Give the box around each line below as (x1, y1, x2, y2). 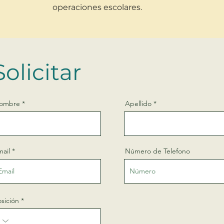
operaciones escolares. (52, 2, 142, 12)
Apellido (125, 99, 151, 108)
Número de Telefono (125, 146, 190, 155)
